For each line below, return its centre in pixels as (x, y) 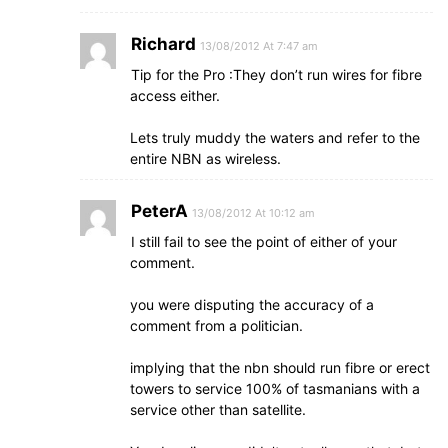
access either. (175, 95)
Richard (163, 44)
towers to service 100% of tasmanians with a (275, 388)
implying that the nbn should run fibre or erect (280, 367)
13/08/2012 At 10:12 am (253, 213)
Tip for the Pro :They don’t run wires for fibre (276, 74)
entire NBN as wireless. (205, 158)
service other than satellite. (218, 409)
